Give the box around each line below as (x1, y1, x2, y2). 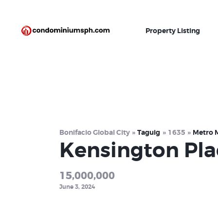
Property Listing (145, 26, 200, 36)
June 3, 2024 (59, 182, 95, 191)
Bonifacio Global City (59, 128, 130, 137)
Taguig (137, 128, 161, 137)
